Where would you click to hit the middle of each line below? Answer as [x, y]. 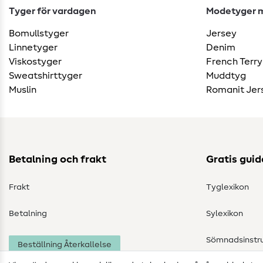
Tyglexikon [227, 187]
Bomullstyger [39, 33]
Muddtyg [226, 75]
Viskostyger [35, 61]
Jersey [221, 33]
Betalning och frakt [58, 159]
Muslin [23, 90]
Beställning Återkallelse [65, 245]
